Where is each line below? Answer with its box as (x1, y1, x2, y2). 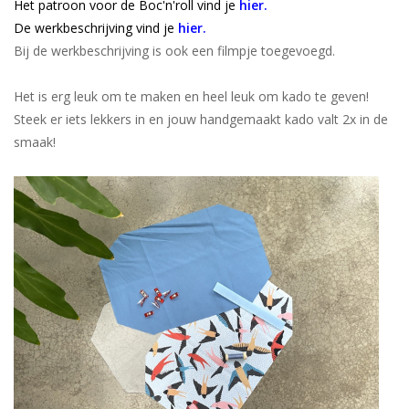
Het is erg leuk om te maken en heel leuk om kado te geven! (14, 87, 369, 105)
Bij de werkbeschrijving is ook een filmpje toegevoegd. (14, 41, 335, 59)
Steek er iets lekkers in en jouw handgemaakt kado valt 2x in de (14, 110, 388, 128)
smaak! (14, 132, 56, 151)
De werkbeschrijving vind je (14, 18, 178, 37)
